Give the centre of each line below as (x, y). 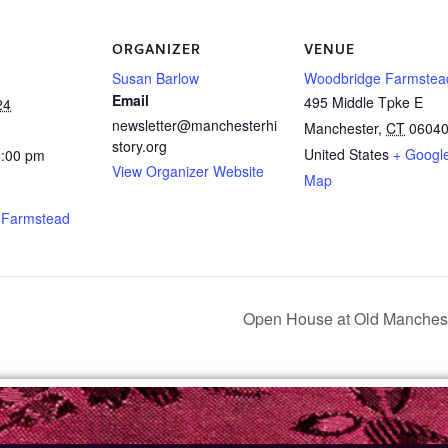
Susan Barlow (155, 77)
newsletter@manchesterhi (194, 124)
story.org (139, 145)
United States (346, 153)
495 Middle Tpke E (363, 101)
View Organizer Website (188, 170)
